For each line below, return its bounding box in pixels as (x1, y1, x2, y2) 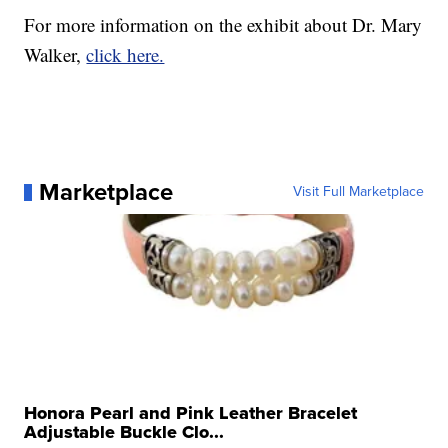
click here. (86, 42, 165, 68)
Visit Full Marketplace (292, 181, 424, 203)
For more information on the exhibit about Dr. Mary (24, 12, 423, 38)
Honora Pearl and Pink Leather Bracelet (24, 400, 358, 427)
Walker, (24, 42, 87, 68)
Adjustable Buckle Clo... (24, 419, 225, 446)
